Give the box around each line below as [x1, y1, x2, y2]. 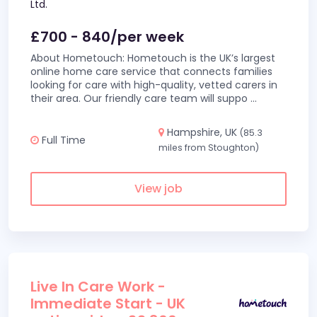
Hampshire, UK [164, 125, 240, 139]
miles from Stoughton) [158, 142, 259, 154]
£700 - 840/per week [30, 27, 184, 47]
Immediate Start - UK [30, 294, 185, 313]
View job [134, 180, 183, 197]
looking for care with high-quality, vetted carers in [30, 78, 277, 92]
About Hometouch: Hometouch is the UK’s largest [30, 51, 275, 65]
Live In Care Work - [30, 277, 166, 296]
